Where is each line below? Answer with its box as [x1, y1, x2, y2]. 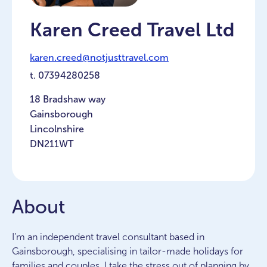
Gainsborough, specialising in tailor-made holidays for [12, 246, 243, 256]
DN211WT [30, 138, 73, 149]
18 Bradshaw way [30, 94, 105, 104]
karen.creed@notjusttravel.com [30, 52, 169, 63]
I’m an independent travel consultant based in [12, 231, 204, 242]
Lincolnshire [30, 123, 84, 134]
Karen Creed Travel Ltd [30, 18, 235, 41]
